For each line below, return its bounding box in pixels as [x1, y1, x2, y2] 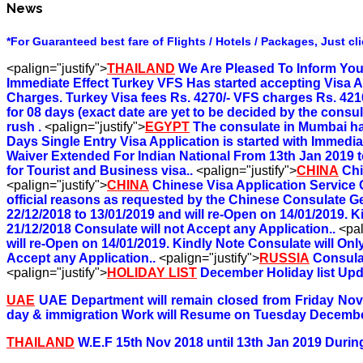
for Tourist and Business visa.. [6, 163, 193, 177]
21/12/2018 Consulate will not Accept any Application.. [6, 221, 335, 236]
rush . [6, 119, 41, 134]
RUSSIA [259, 250, 310, 265]
